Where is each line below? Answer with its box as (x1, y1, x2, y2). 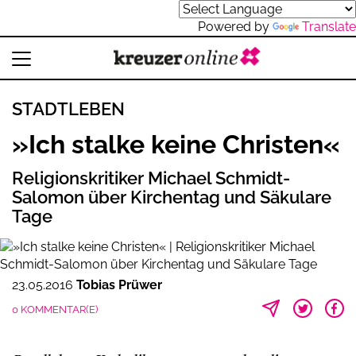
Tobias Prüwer (76, 277, 162, 292)
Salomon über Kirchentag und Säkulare (12, 187, 331, 207)
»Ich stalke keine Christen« (12, 130, 340, 159)
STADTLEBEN (12, 99, 125, 119)
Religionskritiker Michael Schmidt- (12, 168, 290, 188)
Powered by (198, 19, 273, 34)
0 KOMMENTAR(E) (12, 304, 98, 315)
